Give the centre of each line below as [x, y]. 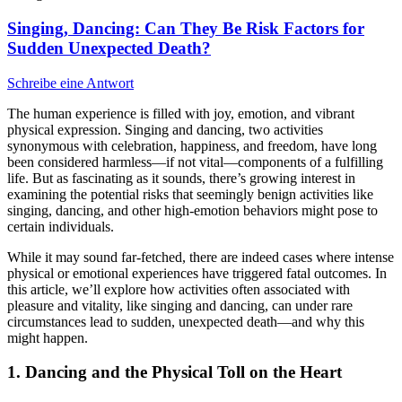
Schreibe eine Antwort [70, 83]
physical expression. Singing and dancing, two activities [165, 129]
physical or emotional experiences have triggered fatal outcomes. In [197, 273]
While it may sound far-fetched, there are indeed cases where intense [201, 257]
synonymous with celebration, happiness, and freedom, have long [192, 145]
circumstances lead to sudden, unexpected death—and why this [186, 321]
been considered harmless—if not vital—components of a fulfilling [195, 162]
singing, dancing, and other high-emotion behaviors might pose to [192, 210]
